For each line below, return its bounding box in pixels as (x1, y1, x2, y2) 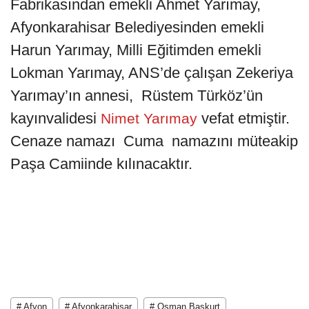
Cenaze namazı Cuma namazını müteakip (10, 132, 298, 150)
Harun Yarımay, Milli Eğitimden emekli (10, 41, 261, 59)
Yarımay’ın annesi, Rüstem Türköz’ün (10, 86, 263, 104)
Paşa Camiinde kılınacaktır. (10, 154, 192, 172)
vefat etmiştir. (201, 109, 290, 127)
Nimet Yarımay (97, 110, 201, 126)
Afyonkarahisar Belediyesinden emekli (10, 18, 264, 36)
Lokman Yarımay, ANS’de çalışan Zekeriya (10, 63, 293, 81)
